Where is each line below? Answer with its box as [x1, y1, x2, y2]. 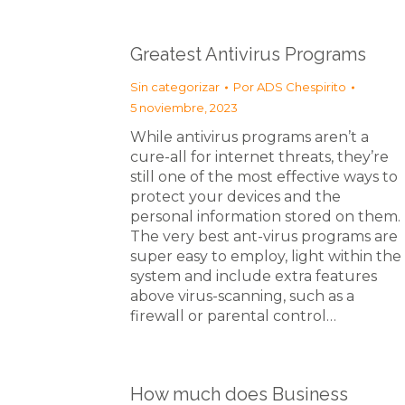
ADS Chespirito [257, 80, 346, 94]
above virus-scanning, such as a [130, 287, 354, 305]
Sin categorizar [130, 80, 220, 94]
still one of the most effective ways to [130, 168, 398, 185]
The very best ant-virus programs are [130, 228, 398, 245]
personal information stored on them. [130, 208, 400, 225]
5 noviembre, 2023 [130, 100, 238, 115]
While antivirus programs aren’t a [130, 128, 369, 146]
